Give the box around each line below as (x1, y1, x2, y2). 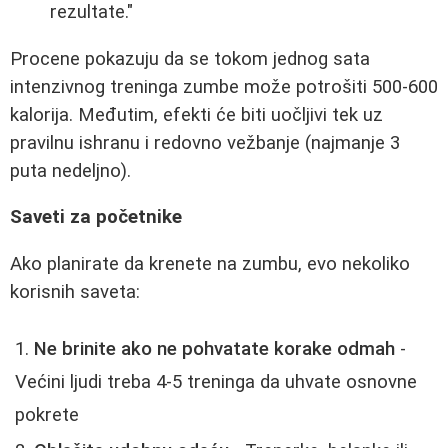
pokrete (15, 403, 79, 426)
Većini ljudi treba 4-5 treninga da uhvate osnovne (15, 370, 417, 393)
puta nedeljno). (10, 159, 131, 182)
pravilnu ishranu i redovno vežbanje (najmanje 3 (10, 131, 400, 154)
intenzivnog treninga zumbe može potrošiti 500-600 (10, 75, 438, 98)
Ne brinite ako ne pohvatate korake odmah (34, 337, 395, 360)
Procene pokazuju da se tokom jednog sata (10, 47, 370, 70)
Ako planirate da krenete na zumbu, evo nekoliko (10, 253, 410, 276)
